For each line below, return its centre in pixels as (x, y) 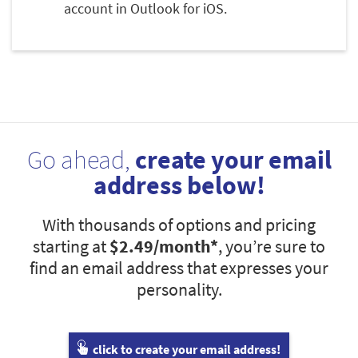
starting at (71, 247)
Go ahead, (81, 160)
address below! (179, 186)
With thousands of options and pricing (179, 225)
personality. (179, 290)
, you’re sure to (272, 247)
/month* (186, 247)
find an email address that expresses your (179, 268)
